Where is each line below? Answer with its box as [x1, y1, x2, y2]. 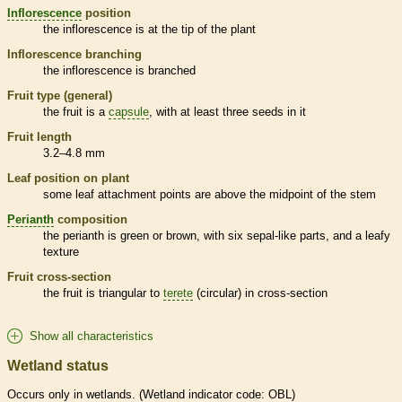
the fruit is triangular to [43, 285, 163, 300]
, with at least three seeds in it [149, 104, 306, 118]
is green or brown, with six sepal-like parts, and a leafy [104, 228, 390, 242]
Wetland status [7, 357, 109, 373]
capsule [109, 104, 149, 118]
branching [82, 47, 142, 61]
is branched [132, 63, 196, 77]
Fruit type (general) [7, 88, 112, 102]
